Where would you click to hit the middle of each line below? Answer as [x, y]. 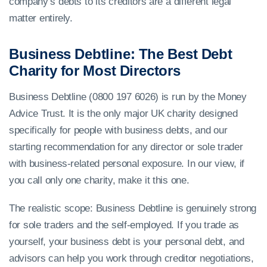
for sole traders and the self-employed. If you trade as [124, 225]
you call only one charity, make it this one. [99, 181]
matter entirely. [41, 18]
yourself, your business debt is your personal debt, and [127, 242]
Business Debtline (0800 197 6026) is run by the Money [128, 97]
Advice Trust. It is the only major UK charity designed [123, 114]
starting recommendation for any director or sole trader [126, 147]
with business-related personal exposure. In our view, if [127, 164]
